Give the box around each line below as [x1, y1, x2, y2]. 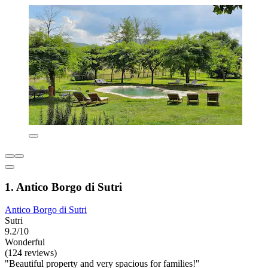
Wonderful [5, 237, 45, 248]
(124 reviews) [5, 248, 57, 258]
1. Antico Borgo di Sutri [5, 180, 122, 193]
